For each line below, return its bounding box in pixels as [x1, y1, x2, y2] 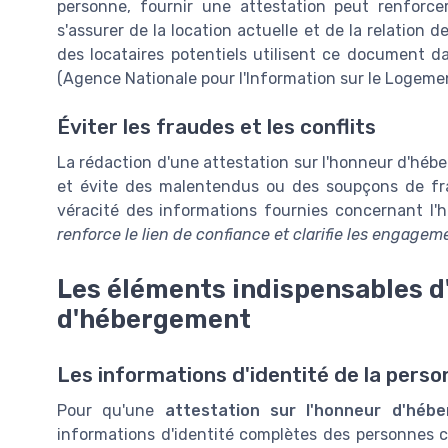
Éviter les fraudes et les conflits [57, 115, 376, 140]
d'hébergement [57, 303, 251, 334]
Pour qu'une [57, 400, 165, 420]
